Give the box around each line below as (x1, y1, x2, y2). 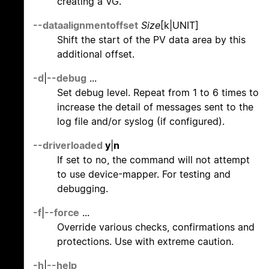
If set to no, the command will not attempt (57, 154, 250, 166)
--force (44, 207, 79, 219)
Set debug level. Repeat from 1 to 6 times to (57, 86, 259, 99)
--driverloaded (33, 139, 103, 152)
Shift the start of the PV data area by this (57, 34, 246, 46)
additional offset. (57, 48, 134, 61)
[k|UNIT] (160, 19, 199, 32)
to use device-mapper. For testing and (57, 168, 231, 181)
